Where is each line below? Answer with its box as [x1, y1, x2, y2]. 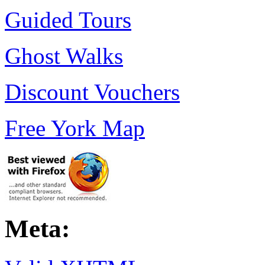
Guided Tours [5, 7, 131, 33]
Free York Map [5, 115, 145, 141]
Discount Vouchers [5, 79, 180, 105]
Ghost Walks [5, 43, 123, 69]
